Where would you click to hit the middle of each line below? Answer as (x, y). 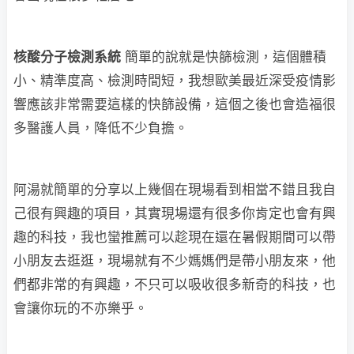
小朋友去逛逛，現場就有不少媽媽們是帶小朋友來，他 (175, 260)
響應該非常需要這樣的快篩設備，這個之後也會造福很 (175, 104)
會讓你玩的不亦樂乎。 (81, 308)
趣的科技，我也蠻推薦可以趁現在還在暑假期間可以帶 (175, 237)
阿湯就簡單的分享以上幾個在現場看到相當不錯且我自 (175, 189)
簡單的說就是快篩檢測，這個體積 (224, 56)
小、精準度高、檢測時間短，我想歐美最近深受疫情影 (175, 80)
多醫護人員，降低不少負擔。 (101, 128)
